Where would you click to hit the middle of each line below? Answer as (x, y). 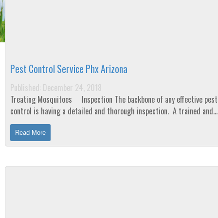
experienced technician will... (53, 123)
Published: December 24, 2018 (56, 88)
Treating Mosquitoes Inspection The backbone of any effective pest (42, 99)
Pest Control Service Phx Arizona (69, 69)
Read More (30, 133)
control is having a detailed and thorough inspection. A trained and (112, 111)
